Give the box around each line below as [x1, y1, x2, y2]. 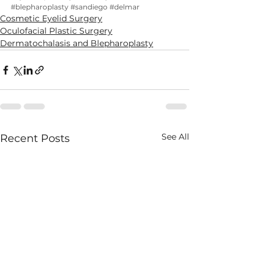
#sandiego [70, 2, 108, 11]
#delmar [109, 2, 140, 11]
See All [161, 131, 189, 142]
